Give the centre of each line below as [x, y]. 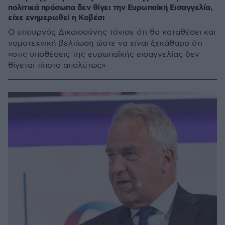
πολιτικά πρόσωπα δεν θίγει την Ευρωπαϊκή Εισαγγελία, [110, 8]
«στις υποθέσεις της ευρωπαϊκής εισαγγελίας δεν [104, 54]
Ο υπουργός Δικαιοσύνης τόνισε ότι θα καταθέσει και [112, 32]
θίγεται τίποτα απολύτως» [57, 66]
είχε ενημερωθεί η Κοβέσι [56, 18]
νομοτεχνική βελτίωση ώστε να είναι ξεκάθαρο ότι [105, 43]
